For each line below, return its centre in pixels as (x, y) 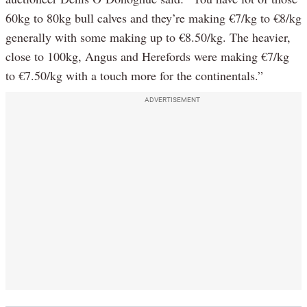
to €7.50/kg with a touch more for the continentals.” (134, 75)
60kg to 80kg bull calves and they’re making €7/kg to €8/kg (153, 17)
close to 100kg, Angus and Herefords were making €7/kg (147, 56)
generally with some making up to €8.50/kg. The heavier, (148, 37)
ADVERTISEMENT (172, 99)
